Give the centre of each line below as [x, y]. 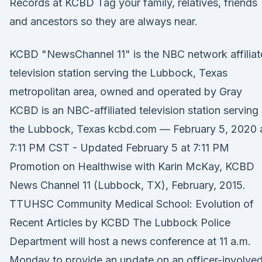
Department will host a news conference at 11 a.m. [130, 241]
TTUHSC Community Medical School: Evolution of [133, 204]
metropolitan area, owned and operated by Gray [127, 92]
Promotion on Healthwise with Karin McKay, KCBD [132, 166]
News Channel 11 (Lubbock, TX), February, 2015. [127, 185]
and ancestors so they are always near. [104, 21]
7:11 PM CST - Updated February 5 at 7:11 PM [121, 148]
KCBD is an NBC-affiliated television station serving [134, 110]
